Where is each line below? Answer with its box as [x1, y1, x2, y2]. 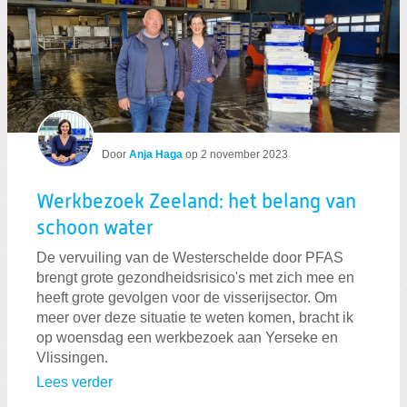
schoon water [36, 218, 154, 239]
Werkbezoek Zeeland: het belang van [36, 192, 356, 213]
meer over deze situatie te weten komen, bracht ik [36, 310, 353, 326]
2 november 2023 [201, 147, 288, 161]
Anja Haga [129, 147, 183, 161]
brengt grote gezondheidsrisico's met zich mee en [36, 270, 354, 286]
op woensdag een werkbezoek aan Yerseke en [36, 330, 338, 346]
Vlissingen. [36, 350, 108, 366]
